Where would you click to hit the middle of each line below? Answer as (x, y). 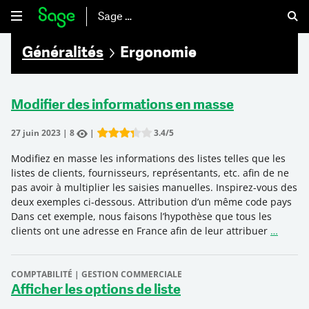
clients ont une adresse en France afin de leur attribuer (141, 231)
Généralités (63, 53)
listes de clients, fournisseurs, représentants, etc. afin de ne (150, 173)
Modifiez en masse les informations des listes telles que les (148, 159)
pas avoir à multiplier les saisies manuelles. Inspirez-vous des (154, 188)
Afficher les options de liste (96, 291)
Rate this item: (131, 141)
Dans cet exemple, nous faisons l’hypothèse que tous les (141, 217)
